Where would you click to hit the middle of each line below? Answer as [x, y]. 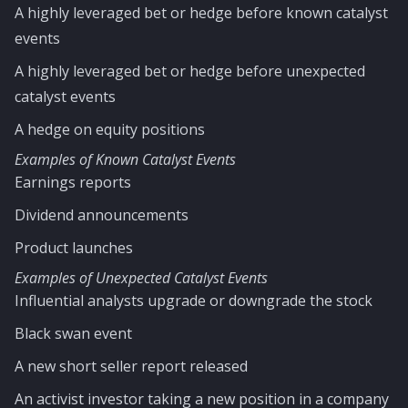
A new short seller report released [131, 366]
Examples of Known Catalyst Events [125, 159]
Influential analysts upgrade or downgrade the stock [194, 301]
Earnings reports [73, 182]
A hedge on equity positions [110, 129]
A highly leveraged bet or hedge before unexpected [190, 71]
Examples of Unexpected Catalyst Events [141, 278]
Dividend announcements [102, 215]
